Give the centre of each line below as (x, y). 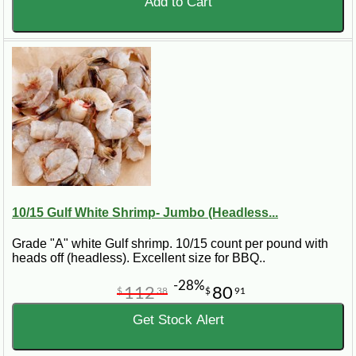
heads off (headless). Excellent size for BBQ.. (139, 258)
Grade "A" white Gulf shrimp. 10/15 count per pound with (170, 244)
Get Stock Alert (178, 320)
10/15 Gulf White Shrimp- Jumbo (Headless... (145, 213)
